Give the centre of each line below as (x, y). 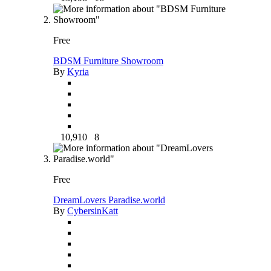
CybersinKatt (93, 211)
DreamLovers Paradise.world (109, 200)
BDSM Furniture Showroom (108, 60)
